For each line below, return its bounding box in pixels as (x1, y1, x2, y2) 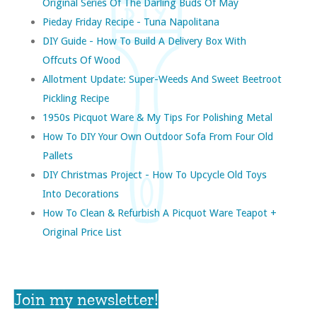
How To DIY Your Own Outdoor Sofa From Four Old (42, 129, 273, 142)
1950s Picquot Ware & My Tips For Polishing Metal (42, 110, 272, 123)
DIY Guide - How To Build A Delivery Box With (42, 34, 246, 47)
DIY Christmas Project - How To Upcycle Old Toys (42, 168, 267, 180)
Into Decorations (42, 187, 119, 200)
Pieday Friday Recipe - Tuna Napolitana (42, 15, 219, 28)
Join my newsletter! (14, 288, 158, 309)
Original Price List (42, 225, 122, 238)
